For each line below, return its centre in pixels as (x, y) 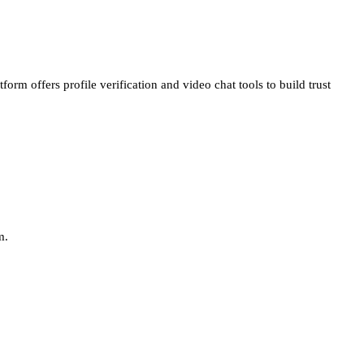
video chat (209, 84)
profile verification (110, 84)
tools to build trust (283, 84)
